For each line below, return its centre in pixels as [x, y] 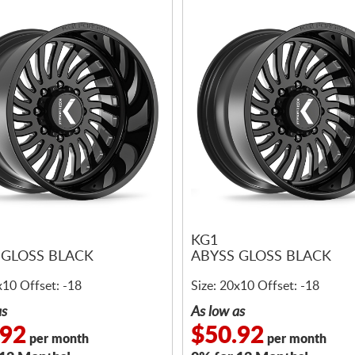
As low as [218, 312]
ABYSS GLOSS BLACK [261, 257]
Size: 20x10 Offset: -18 [255, 286]
